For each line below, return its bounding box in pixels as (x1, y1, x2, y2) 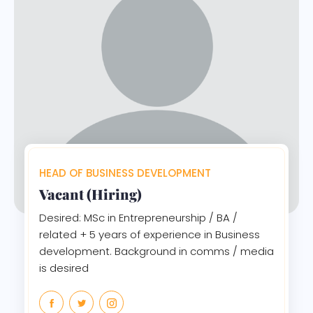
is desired (39, 260, 89, 275)
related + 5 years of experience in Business (39, 226, 260, 242)
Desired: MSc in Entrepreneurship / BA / (39, 210, 238, 225)
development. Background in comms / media (39, 243, 274, 259)
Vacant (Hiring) (39, 184, 142, 203)
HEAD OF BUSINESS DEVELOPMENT (39, 165, 211, 180)
